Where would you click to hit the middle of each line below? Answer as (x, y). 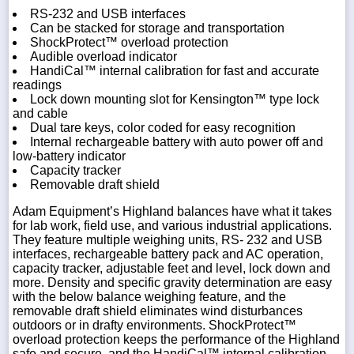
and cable (40, 113)
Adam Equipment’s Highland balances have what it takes (172, 211)
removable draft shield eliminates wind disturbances (158, 311)
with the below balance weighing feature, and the (149, 296)
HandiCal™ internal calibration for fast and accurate (175, 70)
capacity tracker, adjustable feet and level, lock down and (171, 268)
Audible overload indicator (104, 56)
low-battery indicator (69, 156)
